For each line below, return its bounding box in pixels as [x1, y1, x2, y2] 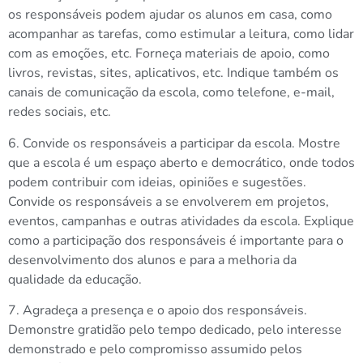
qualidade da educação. [8, 270, 142, 288]
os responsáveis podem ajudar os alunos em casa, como [8, 6, 332, 24]
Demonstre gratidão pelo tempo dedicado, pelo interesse [8, 321, 342, 340]
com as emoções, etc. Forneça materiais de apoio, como [8, 45, 330, 63]
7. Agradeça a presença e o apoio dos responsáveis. [8, 301, 307, 320]
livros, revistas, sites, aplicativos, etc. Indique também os [8, 64, 339, 83]
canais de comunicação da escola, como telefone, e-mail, [8, 83, 335, 102]
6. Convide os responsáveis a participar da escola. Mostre [8, 134, 340, 152]
